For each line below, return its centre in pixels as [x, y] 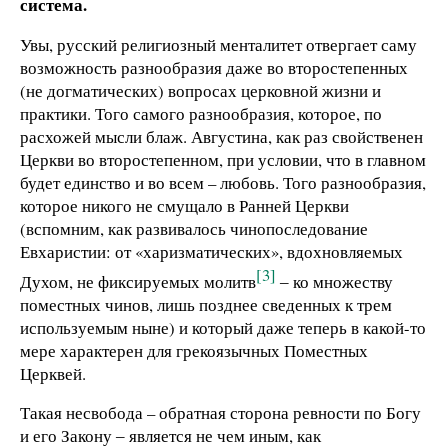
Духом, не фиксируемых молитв [138, 281]
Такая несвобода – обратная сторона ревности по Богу [220, 413]
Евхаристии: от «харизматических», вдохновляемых [211, 251]
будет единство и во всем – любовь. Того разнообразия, [223, 182]
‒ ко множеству [334, 281]
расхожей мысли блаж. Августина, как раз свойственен [221, 136]
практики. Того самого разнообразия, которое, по [201, 113]
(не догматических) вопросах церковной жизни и [200, 90]
